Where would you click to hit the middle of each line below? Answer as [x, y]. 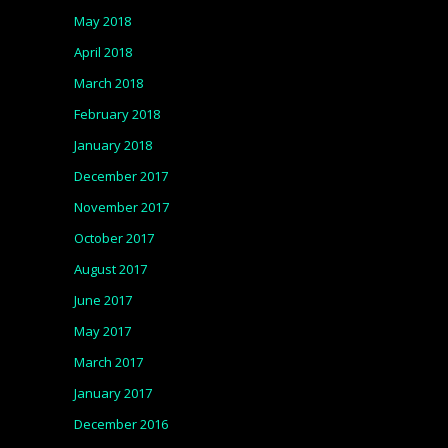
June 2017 [103, 300]
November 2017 [121, 207]
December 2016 [121, 424]
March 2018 [108, 83]
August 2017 [110, 269]
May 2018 [102, 21]
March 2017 [108, 362]
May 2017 [102, 331]
